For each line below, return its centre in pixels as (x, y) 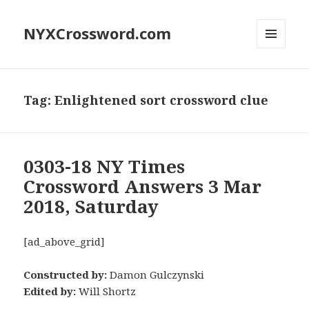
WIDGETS (277, 77)
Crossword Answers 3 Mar (143, 187)
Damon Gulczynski (156, 275)
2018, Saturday (91, 207)
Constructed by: (66, 275)
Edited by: (50, 291)
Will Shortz (106, 291)
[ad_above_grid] (64, 242)
